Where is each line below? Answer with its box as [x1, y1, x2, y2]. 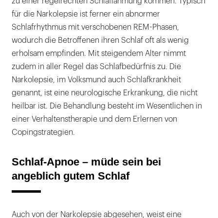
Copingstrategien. [12, 128, 75, 137]
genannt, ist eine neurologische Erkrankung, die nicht [12, 89, 198, 97]
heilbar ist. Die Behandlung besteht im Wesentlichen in [12, 102, 202, 110]
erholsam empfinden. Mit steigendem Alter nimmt [12, 50, 186, 58]
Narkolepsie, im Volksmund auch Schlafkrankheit [12, 76, 181, 84]
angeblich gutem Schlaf [12, 170, 129, 182]
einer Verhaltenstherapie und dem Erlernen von [12, 115, 177, 124]
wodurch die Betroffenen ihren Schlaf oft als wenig [12, 36, 189, 45]
